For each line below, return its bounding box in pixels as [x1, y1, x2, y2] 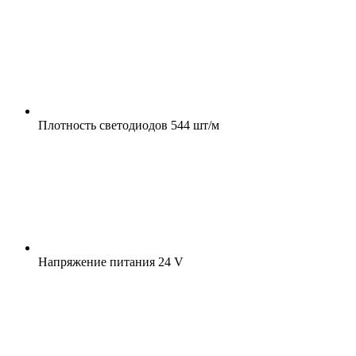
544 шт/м [168, 118, 219, 132]
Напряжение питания [38, 254, 155, 269]
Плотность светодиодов [38, 118, 168, 132]
